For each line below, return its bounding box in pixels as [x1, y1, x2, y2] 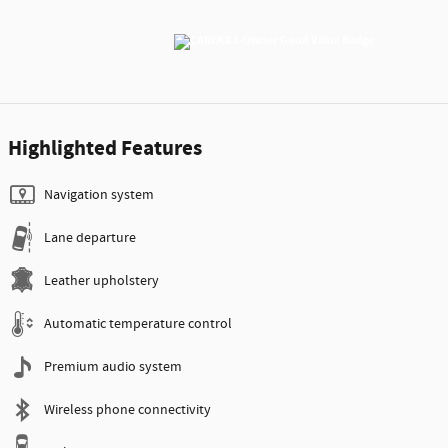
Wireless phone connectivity [44, 400, 211, 419]
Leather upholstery [44, 271, 159, 290]
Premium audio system [44, 357, 182, 376]
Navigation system [44, 185, 154, 204]
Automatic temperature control [44, 314, 232, 333]
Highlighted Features [8, 134, 202, 163]
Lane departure [44, 228, 136, 247]
